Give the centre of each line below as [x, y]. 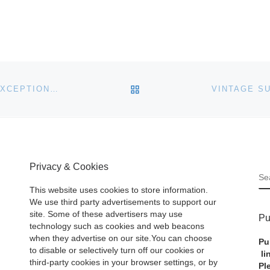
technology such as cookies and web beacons [117, 227]
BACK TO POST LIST [192, 88]
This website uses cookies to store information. [119, 190]
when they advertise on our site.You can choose [121, 239]
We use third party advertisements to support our [123, 202]
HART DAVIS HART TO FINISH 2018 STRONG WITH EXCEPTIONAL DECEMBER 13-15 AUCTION [54, 89]
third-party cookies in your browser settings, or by [124, 263]
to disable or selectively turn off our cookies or [117, 251]
